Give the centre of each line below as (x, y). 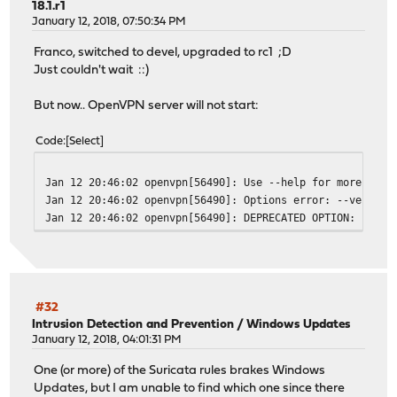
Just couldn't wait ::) (92, 70)
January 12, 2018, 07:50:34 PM (109, 22)
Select (85, 141)
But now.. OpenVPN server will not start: (147, 105)
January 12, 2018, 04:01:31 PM (107, 340)
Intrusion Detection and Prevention (133, 325)
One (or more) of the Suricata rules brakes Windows (180, 370)
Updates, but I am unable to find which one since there (190, 388)
